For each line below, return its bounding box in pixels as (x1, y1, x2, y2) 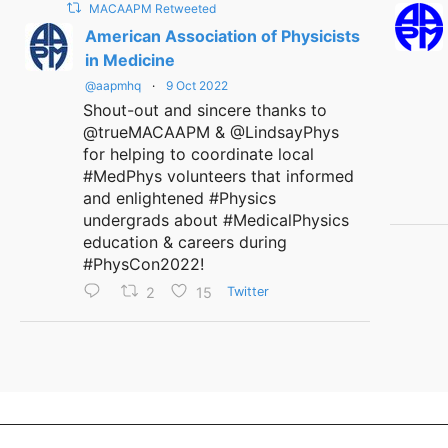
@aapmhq (85, 78, 141, 93)
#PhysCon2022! (83, 254, 204, 274)
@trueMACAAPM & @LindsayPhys (83, 122, 339, 142)
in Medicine (85, 50, 175, 70)
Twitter (226, 283, 269, 299)
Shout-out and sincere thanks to (83, 100, 327, 120)
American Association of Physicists (85, 26, 360, 46)
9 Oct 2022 (166, 78, 228, 93)
